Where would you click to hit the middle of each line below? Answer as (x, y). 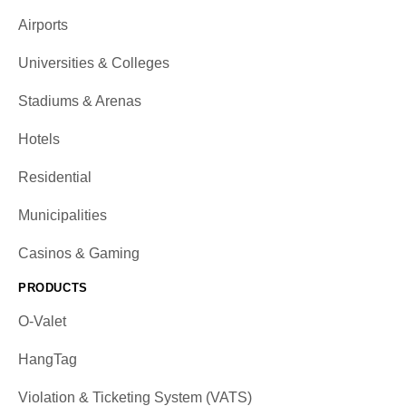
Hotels (39, 140)
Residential (55, 178)
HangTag (48, 360)
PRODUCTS (53, 288)
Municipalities (63, 216)
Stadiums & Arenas (80, 101)
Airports (43, 25)
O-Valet (42, 322)
